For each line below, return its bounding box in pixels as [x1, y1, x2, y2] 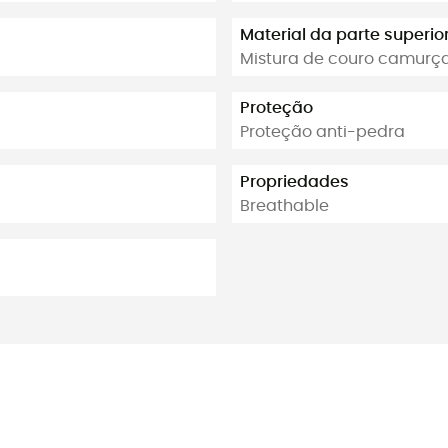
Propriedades [240, 173, 349, 190]
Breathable [240, 197, 329, 214]
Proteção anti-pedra [240, 124, 405, 141]
